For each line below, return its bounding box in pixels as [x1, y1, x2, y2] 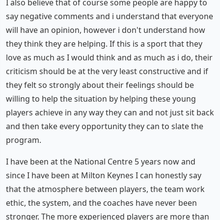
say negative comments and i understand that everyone [6, 11, 213, 22]
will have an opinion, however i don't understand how [6, 25, 205, 35]
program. [6, 135, 41, 145]
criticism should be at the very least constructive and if [6, 66, 208, 77]
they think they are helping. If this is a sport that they [6, 38, 202, 49]
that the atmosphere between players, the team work [6, 184, 205, 194]
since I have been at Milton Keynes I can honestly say [6, 170, 201, 181]
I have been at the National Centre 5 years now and [6, 156, 195, 167]
